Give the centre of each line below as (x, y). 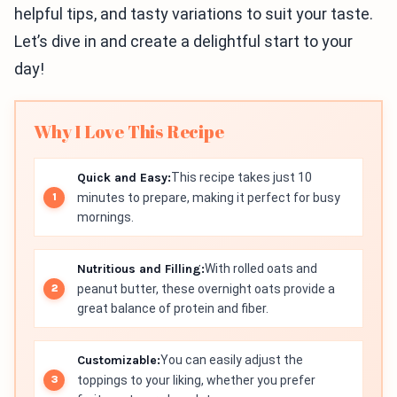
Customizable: (119, 360)
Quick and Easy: (124, 178)
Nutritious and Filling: (141, 269)
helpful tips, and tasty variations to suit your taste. (194, 14)
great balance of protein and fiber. (173, 308)
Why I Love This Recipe (129, 132)
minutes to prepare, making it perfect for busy (209, 198)
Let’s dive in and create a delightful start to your (183, 41)
